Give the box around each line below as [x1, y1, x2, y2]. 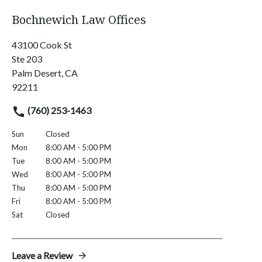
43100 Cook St [12, 39, 72, 51]
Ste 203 [12, 53, 42, 65]
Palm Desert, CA [12, 67, 78, 79]
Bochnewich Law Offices [12, 12, 146, 28]
